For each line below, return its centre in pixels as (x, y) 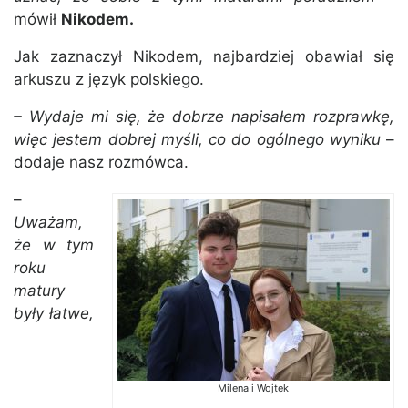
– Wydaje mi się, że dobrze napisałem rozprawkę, (204, 117)
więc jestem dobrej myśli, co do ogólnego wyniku (197, 140)
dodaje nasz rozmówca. (101, 163)
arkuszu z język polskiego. (109, 80)
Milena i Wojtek (253, 388)
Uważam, (48, 223)
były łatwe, (54, 314)
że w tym (54, 245)
